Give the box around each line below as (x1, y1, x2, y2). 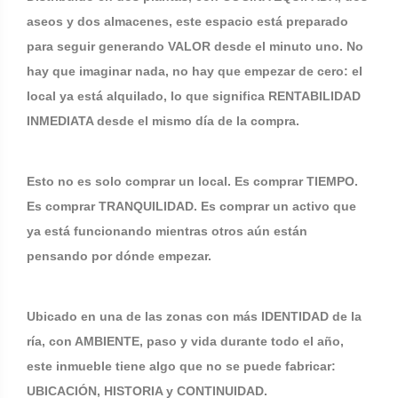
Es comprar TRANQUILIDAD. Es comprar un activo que (27, 199, 356, 213)
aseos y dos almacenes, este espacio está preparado (27, 14, 348, 28)
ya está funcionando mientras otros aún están (27, 224, 307, 238)
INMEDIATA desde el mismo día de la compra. (27, 114, 299, 128)
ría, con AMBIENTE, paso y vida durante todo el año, (27, 334, 344, 348)
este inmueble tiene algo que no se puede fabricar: (27, 359, 336, 373)
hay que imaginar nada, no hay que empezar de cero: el (27, 64, 362, 78)
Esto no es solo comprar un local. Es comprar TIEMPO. (27, 174, 358, 188)
